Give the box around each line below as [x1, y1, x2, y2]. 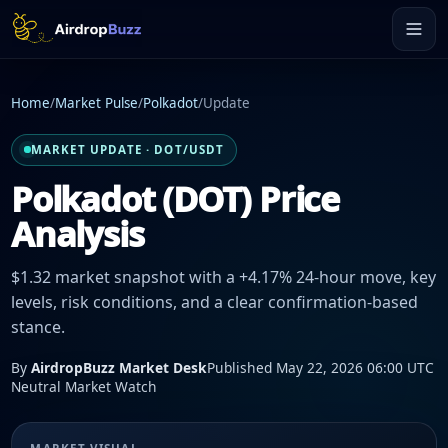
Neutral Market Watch [11, 376, 157, 396]
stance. [11, 316, 65, 339]
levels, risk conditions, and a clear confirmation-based [11, 291, 418, 314]
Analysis [11, 209, 144, 257]
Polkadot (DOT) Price [11, 174, 339, 222]
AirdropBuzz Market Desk [31, 357, 207, 377]
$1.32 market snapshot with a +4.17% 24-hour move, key [11, 266, 436, 289]
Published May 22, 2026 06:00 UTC [207, 357, 434, 377]
